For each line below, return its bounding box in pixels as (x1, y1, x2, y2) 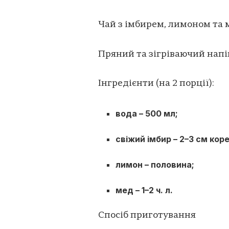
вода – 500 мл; (116, 108, 178, 119)
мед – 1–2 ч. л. (116, 185, 173, 195)
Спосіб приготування (98, 210, 196, 220)
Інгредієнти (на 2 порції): (98, 79, 214, 89)
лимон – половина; (116, 159, 195, 170)
